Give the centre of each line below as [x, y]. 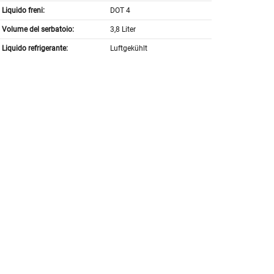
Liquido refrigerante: [35, 49]
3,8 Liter [123, 30]
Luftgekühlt [129, 49]
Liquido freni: [23, 11]
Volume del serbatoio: [38, 30]
